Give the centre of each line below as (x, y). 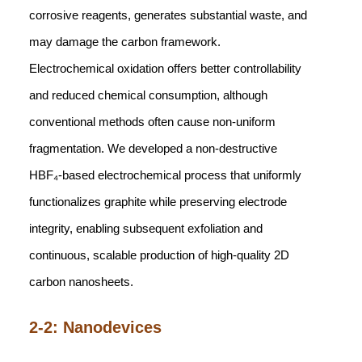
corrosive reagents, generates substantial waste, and (168, 15)
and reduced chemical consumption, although (148, 95)
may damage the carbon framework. (125, 42)
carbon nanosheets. (81, 282)
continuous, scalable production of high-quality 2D (159, 255)
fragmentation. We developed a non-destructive (153, 148)
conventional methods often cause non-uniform (152, 122)
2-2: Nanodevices (95, 327)
